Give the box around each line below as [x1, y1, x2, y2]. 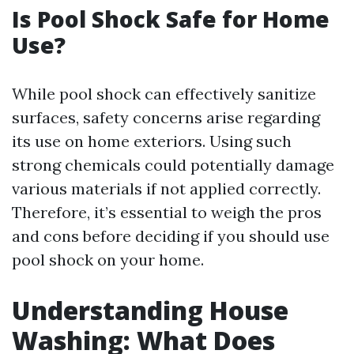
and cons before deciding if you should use [12, 226, 330, 246]
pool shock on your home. [12, 250, 204, 269]
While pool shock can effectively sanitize [12, 84, 316, 104]
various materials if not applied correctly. [12, 179, 321, 198]
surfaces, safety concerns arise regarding [12, 107, 320, 127]
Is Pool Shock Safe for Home [12, 4, 330, 34]
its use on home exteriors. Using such [12, 131, 292, 151]
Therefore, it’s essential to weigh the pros [12, 202, 322, 222]
